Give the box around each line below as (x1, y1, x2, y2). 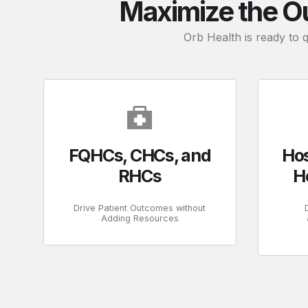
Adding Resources (100, 212, 179, 223)
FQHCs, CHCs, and (68, 144, 211, 166)
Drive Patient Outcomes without (74, 202, 206, 213)
